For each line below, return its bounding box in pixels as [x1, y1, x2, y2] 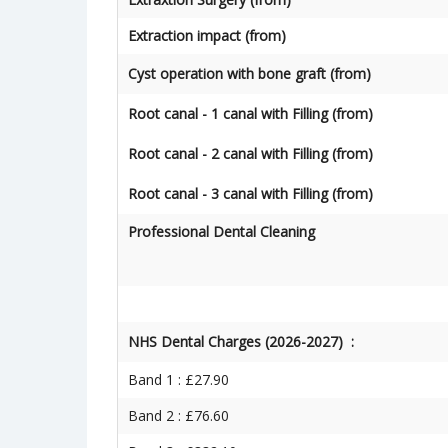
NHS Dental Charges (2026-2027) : [128, 332, 358, 351]
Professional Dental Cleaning [128, 222, 315, 241]
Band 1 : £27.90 [128, 370, 237, 389]
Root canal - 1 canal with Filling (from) [128, 104, 377, 123]
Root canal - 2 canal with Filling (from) [128, 144, 373, 163]
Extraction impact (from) [128, 26, 290, 45]
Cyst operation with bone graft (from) [128, 64, 379, 83]
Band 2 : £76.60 [128, 406, 229, 425]
